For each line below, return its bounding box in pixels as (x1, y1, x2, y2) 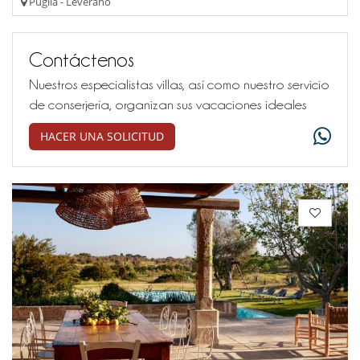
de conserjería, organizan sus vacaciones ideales (29, 96, 307, 112)
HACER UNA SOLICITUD (40, 128, 164, 144)
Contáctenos (29, 48, 134, 70)
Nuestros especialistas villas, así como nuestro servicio (29, 76, 329, 92)
